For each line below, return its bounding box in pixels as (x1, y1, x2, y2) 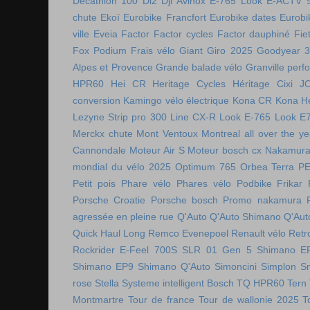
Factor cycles (154, 28, 213, 39)
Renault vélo (231, 228, 286, 239)
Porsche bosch (150, 194, 218, 206)
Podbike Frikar (236, 178, 303, 189)
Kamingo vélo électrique (123, 95, 230, 106)
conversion (73, 95, 120, 106)
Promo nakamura (223, 194, 302, 206)
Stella (95, 277, 119, 289)
